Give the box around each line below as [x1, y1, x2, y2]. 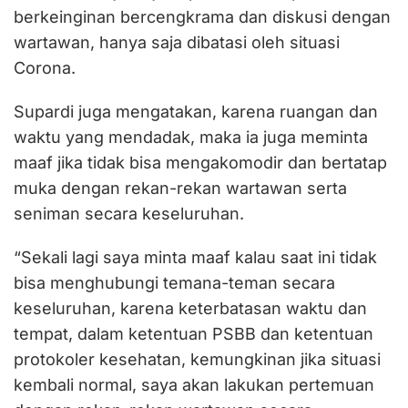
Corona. [14, 57, 76, 77]
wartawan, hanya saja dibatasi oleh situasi [14, 32, 340, 52]
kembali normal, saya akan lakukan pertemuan [14, 374, 374, 394]
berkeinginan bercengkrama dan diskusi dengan [14, 6, 391, 26]
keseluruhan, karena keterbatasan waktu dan [14, 298, 367, 318]
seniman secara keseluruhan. [14, 203, 244, 223]
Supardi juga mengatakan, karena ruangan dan [14, 101, 378, 121]
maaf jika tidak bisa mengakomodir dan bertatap [14, 152, 387, 172]
